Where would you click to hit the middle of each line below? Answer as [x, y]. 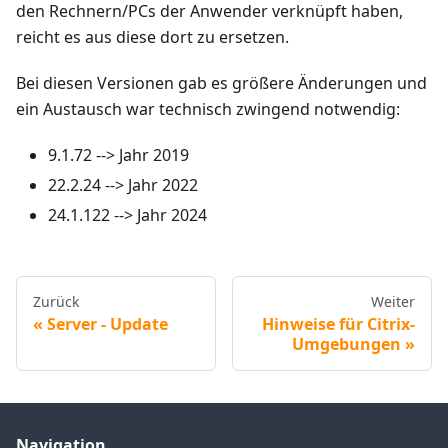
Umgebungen [346, 344]
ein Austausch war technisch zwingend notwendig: [208, 109]
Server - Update [107, 324]
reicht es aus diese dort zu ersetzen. [152, 37]
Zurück [56, 302]
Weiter [393, 302]
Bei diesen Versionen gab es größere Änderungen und [221, 83]
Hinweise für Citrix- [338, 324]
